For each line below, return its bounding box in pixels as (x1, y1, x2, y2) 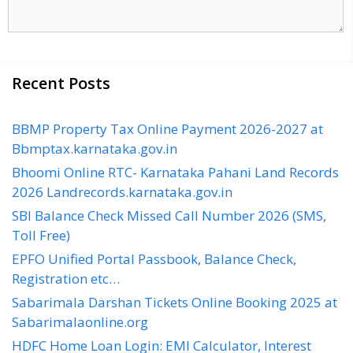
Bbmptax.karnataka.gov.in (12, 139, 177, 158)
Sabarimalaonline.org (12, 312, 148, 331)
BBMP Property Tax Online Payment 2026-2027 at (12, 119, 323, 138)
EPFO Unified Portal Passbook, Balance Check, (12, 249, 296, 268)
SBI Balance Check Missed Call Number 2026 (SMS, (12, 206, 326, 225)
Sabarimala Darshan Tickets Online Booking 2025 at (12, 292, 337, 311)
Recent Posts (12, 72, 110, 94)
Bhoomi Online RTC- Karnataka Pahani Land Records (12, 162, 339, 181)
